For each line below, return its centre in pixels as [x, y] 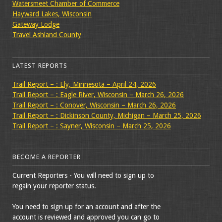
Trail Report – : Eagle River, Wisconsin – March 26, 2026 [98, 95]
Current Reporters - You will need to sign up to [83, 176]
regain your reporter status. [54, 186]
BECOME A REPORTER [47, 157]
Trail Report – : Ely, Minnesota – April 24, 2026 [84, 84]
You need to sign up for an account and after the [86, 207]
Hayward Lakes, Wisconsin [52, 14]
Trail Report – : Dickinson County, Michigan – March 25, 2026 [107, 116]
